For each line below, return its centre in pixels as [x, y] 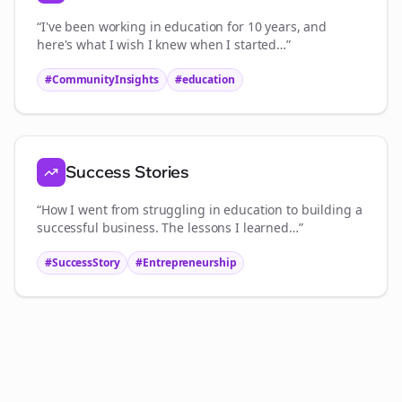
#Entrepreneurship [186, 262]
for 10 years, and [275, 26]
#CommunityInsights [102, 79]
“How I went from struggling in [131, 210]
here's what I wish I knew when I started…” [164, 44]
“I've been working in [101, 26]
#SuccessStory [83, 262]
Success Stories [128, 172]
